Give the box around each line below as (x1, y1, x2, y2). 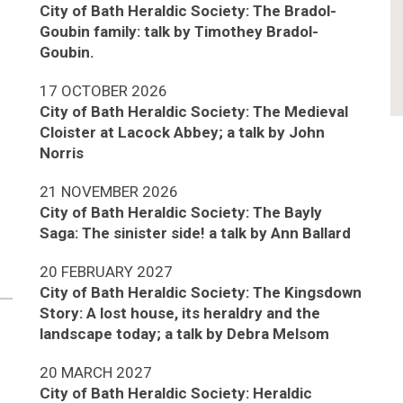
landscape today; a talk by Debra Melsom (39, 324, 329, 343)
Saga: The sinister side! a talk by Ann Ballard (39, 223, 351, 242)
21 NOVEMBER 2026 (39, 182, 178, 201)
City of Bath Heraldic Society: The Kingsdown (39, 282, 362, 301)
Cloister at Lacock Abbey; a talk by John (39, 122, 325, 141)
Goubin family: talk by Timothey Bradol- (39, 22, 318, 40)
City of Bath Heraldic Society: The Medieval (39, 102, 348, 121)
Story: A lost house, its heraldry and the (39, 303, 320, 322)
